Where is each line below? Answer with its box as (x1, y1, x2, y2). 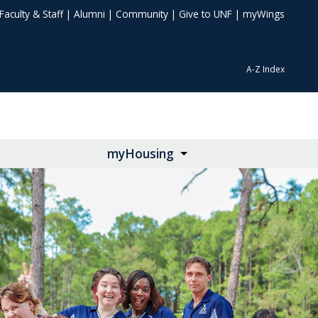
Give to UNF (179, 6, 232, 21)
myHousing (107, 146, 175, 163)
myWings (243, 6, 285, 21)
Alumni (74, 6, 105, 21)
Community (116, 6, 168, 21)
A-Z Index (246, 63, 285, 76)
